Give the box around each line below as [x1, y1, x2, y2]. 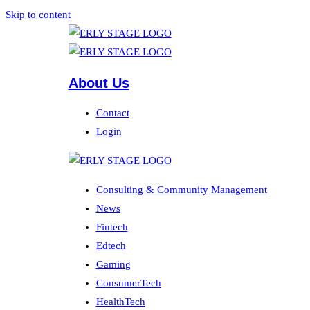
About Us [68, 75, 129, 91]
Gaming [95, 259, 131, 271]
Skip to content [6, 9, 71, 20]
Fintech [95, 221, 128, 233]
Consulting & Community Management [95, 184, 267, 196]
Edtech [95, 240, 126, 252]
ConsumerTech [95, 277, 161, 289]
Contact [95, 107, 129, 119]
